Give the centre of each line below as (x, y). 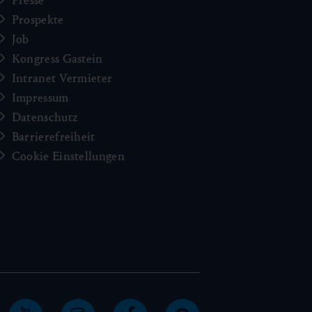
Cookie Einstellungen (68, 157)
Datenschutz (45, 118)
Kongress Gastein (57, 59)
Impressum (40, 98)
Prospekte (38, 20)
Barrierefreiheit (53, 137)
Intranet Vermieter (62, 79)
